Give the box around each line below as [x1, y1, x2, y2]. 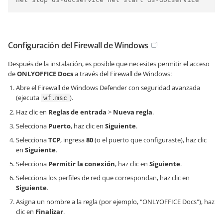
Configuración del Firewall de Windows [8, 39, 149, 51]
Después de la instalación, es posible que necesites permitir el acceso [8, 59, 210, 68]
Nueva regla [113, 107, 152, 116]
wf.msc [43, 94, 67, 102]
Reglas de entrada [48, 107, 107, 116]
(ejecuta [16, 93, 41, 102]
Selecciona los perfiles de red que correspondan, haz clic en [16, 173, 190, 182]
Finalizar [35, 207, 63, 216]
